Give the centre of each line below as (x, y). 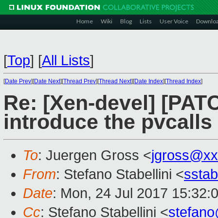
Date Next (47, 81)
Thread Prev (80, 81)
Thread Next (115, 81)
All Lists (66, 60)
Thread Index (183, 81)
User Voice (174, 21)
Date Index (149, 81)
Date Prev (18, 81)
